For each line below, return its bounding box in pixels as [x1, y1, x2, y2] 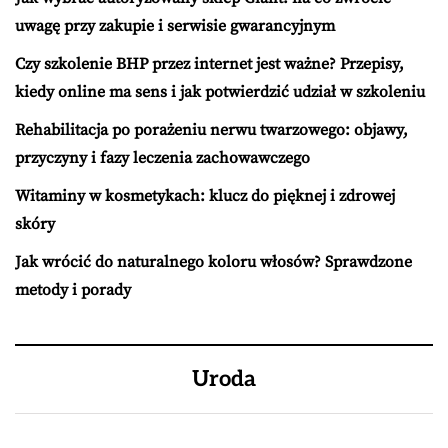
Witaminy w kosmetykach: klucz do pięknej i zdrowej [15, 186, 395, 207]
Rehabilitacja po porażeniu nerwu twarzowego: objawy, [15, 120, 408, 141]
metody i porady [15, 280, 131, 301]
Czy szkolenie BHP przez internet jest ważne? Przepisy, [15, 54, 404, 75]
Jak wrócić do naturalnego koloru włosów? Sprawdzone [15, 252, 412, 273]
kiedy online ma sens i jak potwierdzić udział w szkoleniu [15, 82, 425, 103]
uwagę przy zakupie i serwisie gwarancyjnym [15, 16, 335, 37]
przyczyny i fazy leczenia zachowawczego [15, 148, 310, 169]
